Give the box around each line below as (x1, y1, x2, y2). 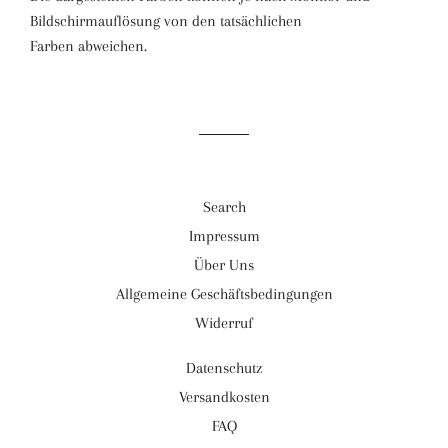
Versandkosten (178, 388, 270, 406)
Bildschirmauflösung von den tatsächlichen (30, 12, 302, 30)
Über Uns (194, 256, 254, 274)
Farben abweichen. (30, 37, 155, 55)
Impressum (188, 227, 260, 245)
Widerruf (195, 314, 253, 332)
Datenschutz (186, 359, 262, 377)
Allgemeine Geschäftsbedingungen (115, 285, 333, 303)
